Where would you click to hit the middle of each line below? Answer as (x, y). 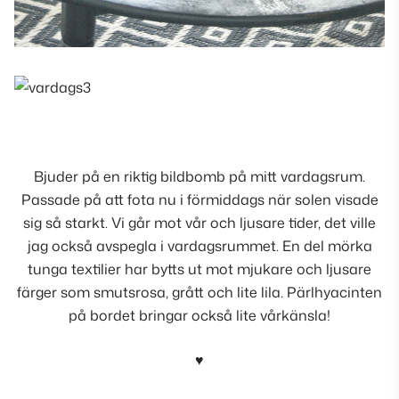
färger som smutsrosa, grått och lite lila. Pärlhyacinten (199, 293)
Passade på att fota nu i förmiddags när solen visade (199, 200)
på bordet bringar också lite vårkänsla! (199, 316)
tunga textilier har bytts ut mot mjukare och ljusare (199, 269)
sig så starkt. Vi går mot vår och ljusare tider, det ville (199, 223)
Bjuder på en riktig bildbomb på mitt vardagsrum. (199, 177)
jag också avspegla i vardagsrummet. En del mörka (199, 246)
